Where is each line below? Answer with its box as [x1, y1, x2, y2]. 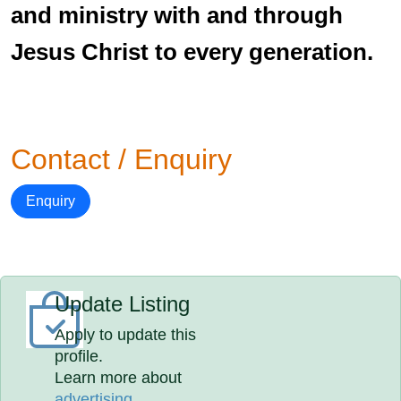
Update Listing [55, 292, 191, 316]
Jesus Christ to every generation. [11, 38, 373, 65]
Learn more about [55, 369, 183, 387]
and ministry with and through [11, 2, 343, 29]
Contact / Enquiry [11, 143, 232, 175]
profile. [55, 347, 104, 365]
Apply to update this [55, 326, 197, 344]
